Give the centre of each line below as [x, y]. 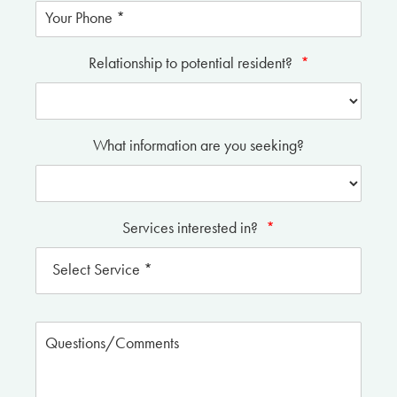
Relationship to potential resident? [192, 62]
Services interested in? [192, 227]
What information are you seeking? [198, 145]
